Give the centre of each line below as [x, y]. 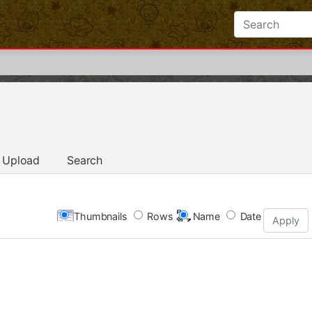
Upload [21, 160]
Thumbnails [101, 216]
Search [85, 160]
